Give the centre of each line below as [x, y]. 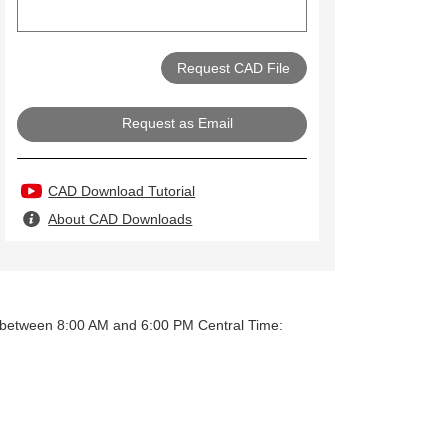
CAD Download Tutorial [122, 190]
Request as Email [178, 123]
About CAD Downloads [120, 218]
